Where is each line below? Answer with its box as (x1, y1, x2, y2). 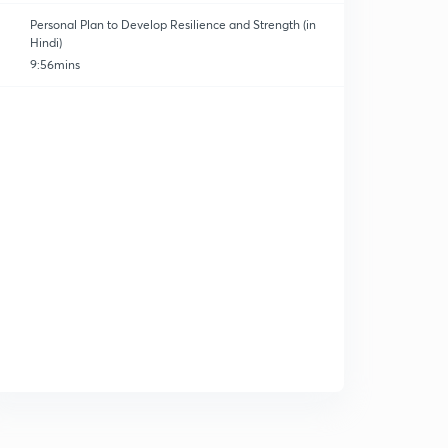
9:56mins (30, 57, 80, 72)
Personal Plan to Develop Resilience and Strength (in (30, 17, 316, 32)
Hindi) (30, 35, 62, 50)
